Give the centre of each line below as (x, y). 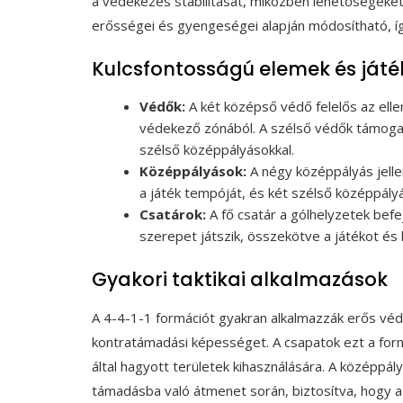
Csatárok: (173, 214)
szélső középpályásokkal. (217, 149)
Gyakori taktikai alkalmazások (240, 280)
